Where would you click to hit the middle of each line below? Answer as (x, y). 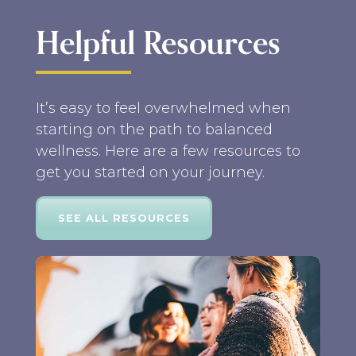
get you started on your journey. (150, 172)
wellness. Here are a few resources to (168, 151)
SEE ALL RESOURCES (124, 218)
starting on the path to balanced (154, 129)
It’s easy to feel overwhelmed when (163, 108)
